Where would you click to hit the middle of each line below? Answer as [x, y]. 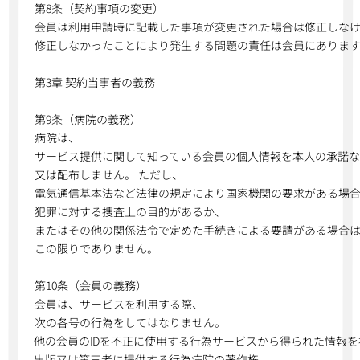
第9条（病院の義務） [88, 119]
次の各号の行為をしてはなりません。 [130, 322]
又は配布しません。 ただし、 [108, 174]
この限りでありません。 [96, 248]
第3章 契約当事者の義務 [95, 82]
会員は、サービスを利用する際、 [119, 304]
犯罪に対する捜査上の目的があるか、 [130, 211]
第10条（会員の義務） [90, 285]
